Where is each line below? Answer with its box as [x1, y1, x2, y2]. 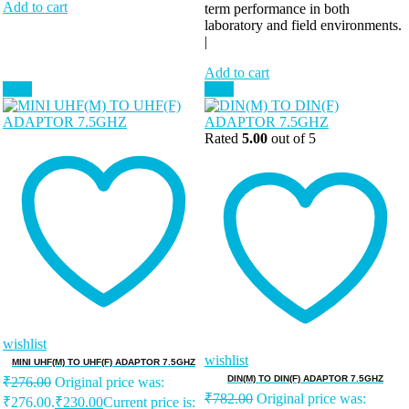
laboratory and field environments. [204, 17, 402, 34]
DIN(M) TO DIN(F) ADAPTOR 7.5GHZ [227, 373, 383, 384]
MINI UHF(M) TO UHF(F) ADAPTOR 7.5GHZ [12, 357, 195, 368]
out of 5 [267, 131, 316, 147]
